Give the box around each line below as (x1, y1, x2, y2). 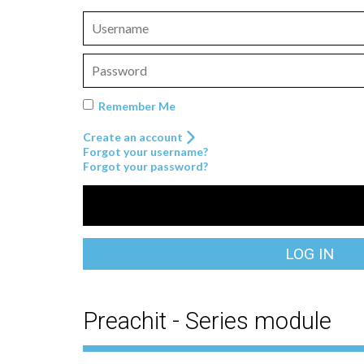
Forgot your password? (83, 158, 208, 173)
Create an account (83, 129, 185, 144)
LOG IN (285, 245, 335, 264)
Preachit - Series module (83, 307, 331, 336)
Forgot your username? (83, 144, 208, 158)
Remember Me (98, 98, 175, 113)
